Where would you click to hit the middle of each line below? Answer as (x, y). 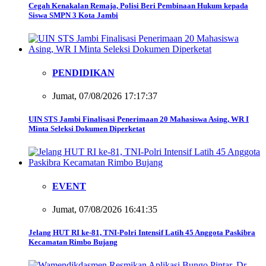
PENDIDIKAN (83, 72)
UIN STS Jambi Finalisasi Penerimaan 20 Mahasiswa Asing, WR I (139, 119)
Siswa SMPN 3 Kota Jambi (73, 15)
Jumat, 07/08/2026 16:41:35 (105, 209)
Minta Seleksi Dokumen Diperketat (87, 129)
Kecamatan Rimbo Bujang (73, 242)
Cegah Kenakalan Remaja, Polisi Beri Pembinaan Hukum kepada (138, 6)
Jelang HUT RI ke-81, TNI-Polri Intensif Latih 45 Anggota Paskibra (142, 232)
